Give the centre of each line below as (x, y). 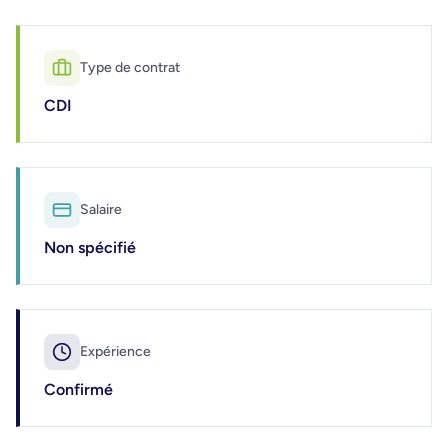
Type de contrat (130, 67)
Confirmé (78, 389)
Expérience (115, 351)
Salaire (101, 209)
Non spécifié (90, 247)
